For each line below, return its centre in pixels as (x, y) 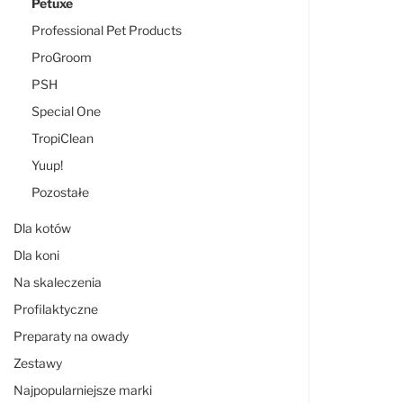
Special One (66, 111)
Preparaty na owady (71, 336)
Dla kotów (42, 228)
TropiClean (63, 138)
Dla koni (36, 255)
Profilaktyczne (56, 309)
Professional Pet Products (107, 30)
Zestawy (38, 363)
